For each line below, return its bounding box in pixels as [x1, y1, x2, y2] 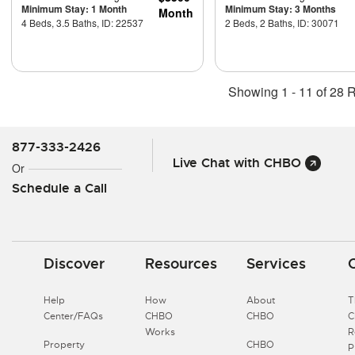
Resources [145, 254, 218, 273]
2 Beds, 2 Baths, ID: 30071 [224, 15, 339, 29]
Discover [44, 254, 105, 273]
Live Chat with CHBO [173, 154, 302, 171]
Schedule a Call [12, 179, 107, 197]
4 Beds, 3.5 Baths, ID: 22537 [21, 15, 143, 29]
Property [44, 338, 85, 351]
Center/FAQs [44, 309, 103, 323]
